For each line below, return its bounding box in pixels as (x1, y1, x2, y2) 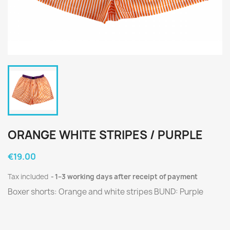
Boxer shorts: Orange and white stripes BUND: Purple (8, 186, 203, 198)
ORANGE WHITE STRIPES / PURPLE (8, 127, 203, 143)
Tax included (8, 172, 50, 182)
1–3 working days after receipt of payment (55, 172, 198, 182)
